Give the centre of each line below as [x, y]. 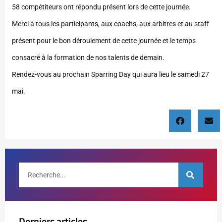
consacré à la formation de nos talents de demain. [88, 58]
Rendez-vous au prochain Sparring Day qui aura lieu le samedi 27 [111, 75]
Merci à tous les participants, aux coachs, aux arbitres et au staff [111, 24]
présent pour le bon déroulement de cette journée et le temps [104, 41]
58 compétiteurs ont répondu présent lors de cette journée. [101, 7]
